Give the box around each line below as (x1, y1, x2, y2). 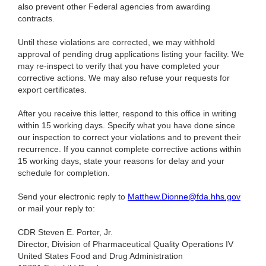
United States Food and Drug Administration (18, 251, 183, 261)
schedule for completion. (18, 168, 110, 178)
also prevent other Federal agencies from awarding (18, 2, 210, 12)
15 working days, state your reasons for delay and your (18, 156, 224, 166)
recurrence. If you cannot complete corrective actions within (18, 144, 241, 154)
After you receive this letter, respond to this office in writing (18, 109, 236, 119)
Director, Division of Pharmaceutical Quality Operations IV (18, 239, 233, 249)
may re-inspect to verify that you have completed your (18, 61, 220, 71)
